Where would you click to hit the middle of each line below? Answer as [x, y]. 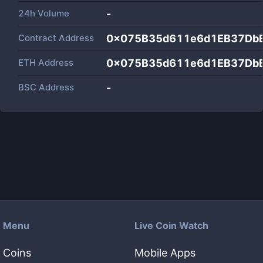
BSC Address [46, 87]
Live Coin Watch [171, 225]
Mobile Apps [165, 253]
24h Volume [44, 13]
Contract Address [56, 38]
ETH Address [46, 63]
